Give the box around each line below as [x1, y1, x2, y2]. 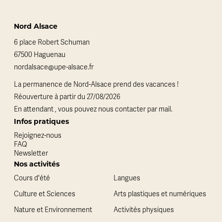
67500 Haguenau [14, 50, 65, 59]
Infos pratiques [14, 117, 69, 126]
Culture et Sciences [14, 190, 75, 198]
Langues [113, 174, 140, 182]
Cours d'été [14, 174, 50, 182]
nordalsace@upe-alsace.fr [14, 62, 94, 71]
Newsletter [14, 149, 48, 158]
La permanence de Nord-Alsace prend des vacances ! [14, 80, 179, 89]
